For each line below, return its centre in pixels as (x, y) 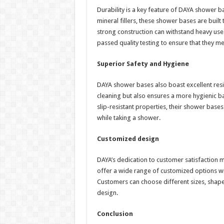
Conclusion (115, 213)
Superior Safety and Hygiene (143, 63)
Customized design (128, 138)
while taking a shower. (128, 117)
